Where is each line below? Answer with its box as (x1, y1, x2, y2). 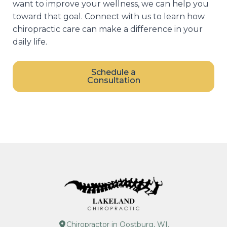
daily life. (13, 37, 47, 47)
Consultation (87, 75, 140, 86)
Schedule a (91, 67, 136, 78)
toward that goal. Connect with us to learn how (13, 12, 205, 22)
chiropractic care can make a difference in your (13, 24, 203, 34)
